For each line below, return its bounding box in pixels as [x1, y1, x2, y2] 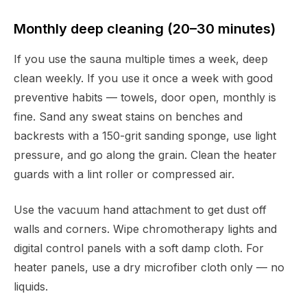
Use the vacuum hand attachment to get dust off [14, 203, 267, 217]
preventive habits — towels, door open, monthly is [14, 90, 276, 105]
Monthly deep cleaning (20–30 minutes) [14, 21, 275, 38]
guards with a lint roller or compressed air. [14, 167, 234, 182]
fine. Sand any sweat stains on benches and [14, 110, 243, 124]
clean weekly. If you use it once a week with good [14, 71, 273, 86]
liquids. [14, 280, 48, 294]
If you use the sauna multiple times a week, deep [14, 52, 268, 66]
